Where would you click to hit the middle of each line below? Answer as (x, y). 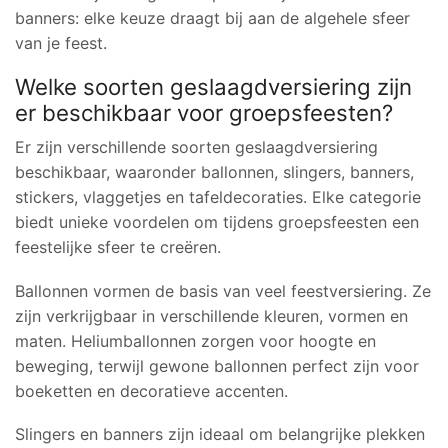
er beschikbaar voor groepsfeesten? (204, 113)
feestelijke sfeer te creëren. (118, 247)
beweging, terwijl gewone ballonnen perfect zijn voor (217, 365)
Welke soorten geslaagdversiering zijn (213, 87)
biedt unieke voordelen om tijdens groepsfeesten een (217, 222)
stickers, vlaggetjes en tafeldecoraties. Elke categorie (218, 197)
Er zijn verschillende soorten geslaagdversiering (196, 147)
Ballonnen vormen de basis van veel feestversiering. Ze (223, 290)
